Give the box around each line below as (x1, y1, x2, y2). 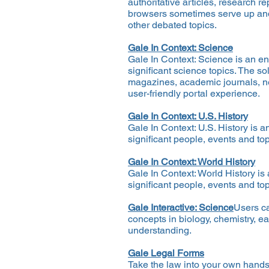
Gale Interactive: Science (128, 202, 234, 213)
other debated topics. (128, 19, 217, 31)
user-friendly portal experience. (128, 88, 260, 99)
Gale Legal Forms (128, 247, 204, 259)
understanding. (128, 225, 192, 236)
